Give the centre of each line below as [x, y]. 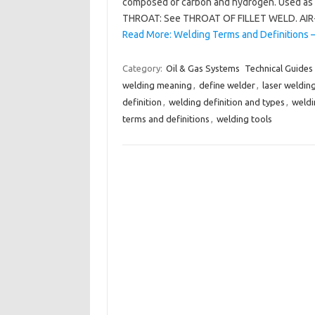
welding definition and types [226, 102]
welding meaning [157, 85]
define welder [227, 85]
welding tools [244, 119]
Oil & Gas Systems [202, 68]
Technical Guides [278, 68]
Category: [143, 68]
